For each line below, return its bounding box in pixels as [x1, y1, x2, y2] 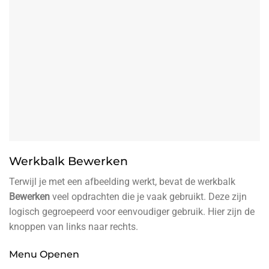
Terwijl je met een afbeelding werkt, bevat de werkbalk [9, 175, 235, 187]
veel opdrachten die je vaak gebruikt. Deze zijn [50, 190, 247, 202]
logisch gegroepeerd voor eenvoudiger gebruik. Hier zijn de [9, 205, 255, 217]
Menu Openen [9, 248, 79, 260]
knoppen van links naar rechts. [9, 220, 138, 232]
